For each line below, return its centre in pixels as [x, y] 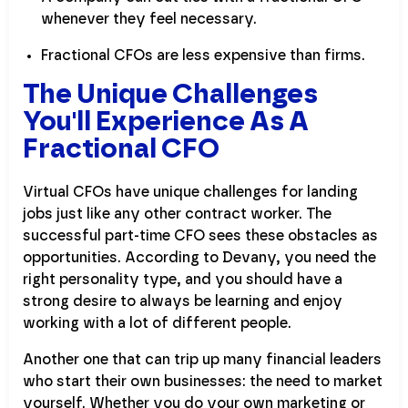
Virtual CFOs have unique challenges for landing [190, 193]
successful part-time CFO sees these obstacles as [200, 236]
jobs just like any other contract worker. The [177, 214]
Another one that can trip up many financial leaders [202, 360]
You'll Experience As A [166, 122]
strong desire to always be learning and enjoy [183, 302]
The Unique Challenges [170, 95]
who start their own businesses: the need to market [203, 382]
